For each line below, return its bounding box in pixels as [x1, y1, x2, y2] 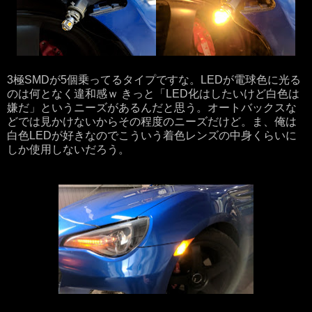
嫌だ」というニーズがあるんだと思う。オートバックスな [7, 101, 297, 114]
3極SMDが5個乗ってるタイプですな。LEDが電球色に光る [7, 73, 301, 86]
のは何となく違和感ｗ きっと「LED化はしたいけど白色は [7, 87, 299, 100]
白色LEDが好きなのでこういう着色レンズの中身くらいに [7, 129, 297, 141]
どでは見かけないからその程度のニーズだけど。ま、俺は [7, 115, 297, 127]
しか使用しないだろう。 [7, 143, 130, 155]
